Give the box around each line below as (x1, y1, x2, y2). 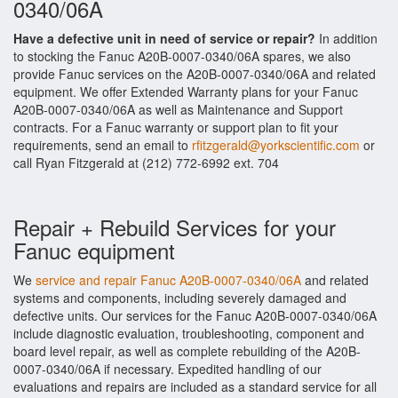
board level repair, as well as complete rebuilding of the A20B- (13, 342, 361, 360)
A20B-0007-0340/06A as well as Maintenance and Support (13, 100, 343, 118)
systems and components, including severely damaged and (13, 289, 346, 306)
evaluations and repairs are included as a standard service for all (13, 378, 377, 395)
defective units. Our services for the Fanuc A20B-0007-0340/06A (13, 306, 377, 324)
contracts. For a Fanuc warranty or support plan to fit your (13, 118, 338, 136)
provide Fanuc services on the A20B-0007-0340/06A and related (13, 65, 376, 83)
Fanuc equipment (13, 235, 175, 266)
